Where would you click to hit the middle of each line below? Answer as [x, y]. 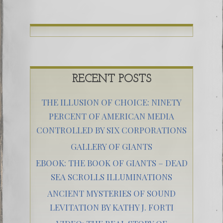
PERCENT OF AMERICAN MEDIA [111, 116]
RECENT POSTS [111, 80]
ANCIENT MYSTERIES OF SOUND [111, 193]
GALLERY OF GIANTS [111, 147]
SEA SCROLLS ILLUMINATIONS [111, 177]
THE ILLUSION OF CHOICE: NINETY [111, 102]
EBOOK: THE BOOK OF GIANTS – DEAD [111, 163]
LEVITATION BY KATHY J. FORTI [111, 207]
